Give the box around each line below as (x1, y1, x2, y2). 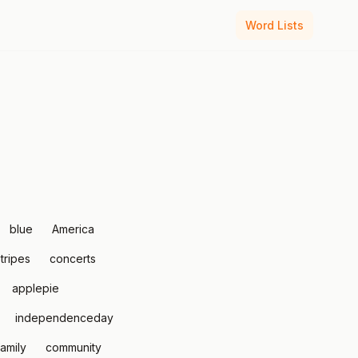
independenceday (15, 311, 113, 324)
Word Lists (245, 18, 304, 32)
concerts (50, 252, 96, 265)
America (52, 222, 94, 236)
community (46, 340, 101, 354)
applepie (12, 281, 59, 295)
